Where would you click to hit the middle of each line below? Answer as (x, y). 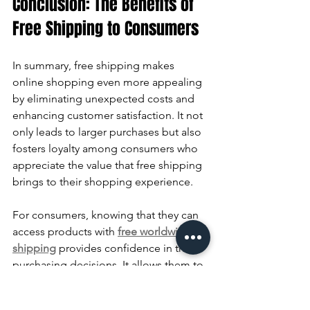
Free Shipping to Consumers (106, 28)
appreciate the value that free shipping (109, 165)
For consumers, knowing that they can (107, 215)
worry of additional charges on (89, 298)
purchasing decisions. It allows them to (109, 264)
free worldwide (156, 231)
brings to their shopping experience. (103, 181)
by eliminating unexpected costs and (105, 98)
